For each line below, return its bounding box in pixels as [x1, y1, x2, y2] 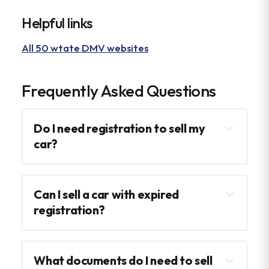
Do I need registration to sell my [34, 121, 205, 136]
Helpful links [22, 14, 92, 32]
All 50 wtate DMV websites [22, 41, 148, 54]
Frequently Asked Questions [22, 80, 216, 101]
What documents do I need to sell [34, 252, 213, 268]
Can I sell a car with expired [34, 187, 179, 202]
